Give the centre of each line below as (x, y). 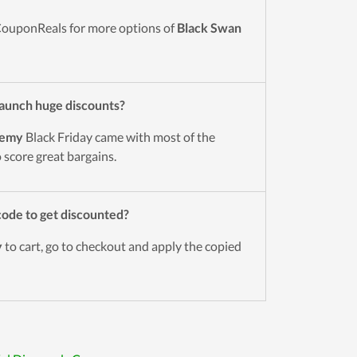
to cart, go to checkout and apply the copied (122, 246)
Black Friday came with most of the (119, 137)
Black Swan (209, 27)
